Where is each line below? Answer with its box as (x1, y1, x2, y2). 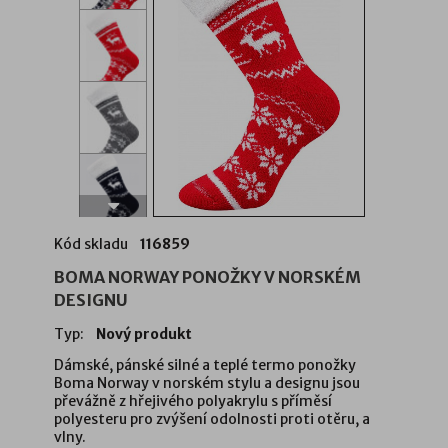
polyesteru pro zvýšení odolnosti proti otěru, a (54, 410, 370, 429)
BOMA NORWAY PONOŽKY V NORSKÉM (54, 267, 361, 288)
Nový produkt (96, 325, 192, 344)
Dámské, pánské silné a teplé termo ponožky (54, 356, 356, 375)
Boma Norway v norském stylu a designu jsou (54, 374, 360, 393)
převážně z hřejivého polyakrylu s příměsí (54, 392, 332, 411)
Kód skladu (54, 235, 128, 254)
